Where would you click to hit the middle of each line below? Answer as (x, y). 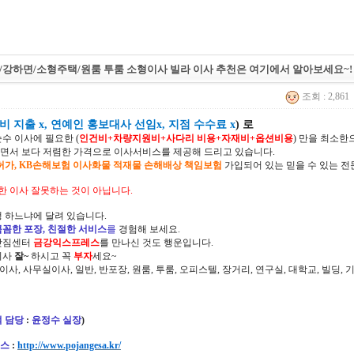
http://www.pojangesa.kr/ (69, 345)
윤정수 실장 (56, 320)
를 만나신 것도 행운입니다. (156, 243)
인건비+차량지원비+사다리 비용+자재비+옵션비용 (186, 138)
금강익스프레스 (66, 243)
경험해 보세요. (148, 229)
